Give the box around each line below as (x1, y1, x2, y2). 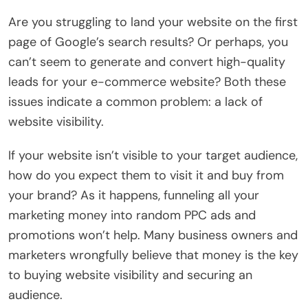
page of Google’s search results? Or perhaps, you (8, 33, 288, 50)
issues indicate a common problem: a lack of (8, 93, 263, 110)
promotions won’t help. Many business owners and (8, 226, 298, 243)
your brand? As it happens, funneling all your (8, 186, 259, 203)
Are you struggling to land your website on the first (8, 13, 298, 30)
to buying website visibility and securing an (8, 266, 252, 283)
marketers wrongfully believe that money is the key (8, 246, 298, 263)
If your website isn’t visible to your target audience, (8, 146, 298, 164)
